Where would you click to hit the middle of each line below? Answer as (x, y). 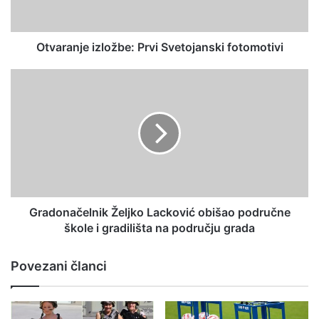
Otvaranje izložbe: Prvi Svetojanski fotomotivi (159, 47)
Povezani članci (59, 266)
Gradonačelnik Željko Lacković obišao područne (159, 212)
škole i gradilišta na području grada (159, 228)
